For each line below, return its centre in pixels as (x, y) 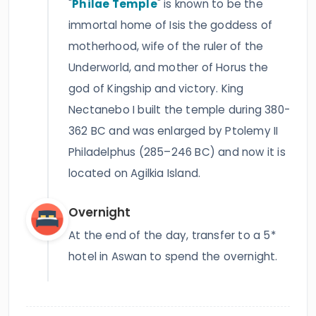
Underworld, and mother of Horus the (168, 67)
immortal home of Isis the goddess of (171, 25)
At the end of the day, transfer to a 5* (172, 235)
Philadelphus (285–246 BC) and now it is (177, 152)
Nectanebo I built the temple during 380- (179, 110)
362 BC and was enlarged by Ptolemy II (174, 131)
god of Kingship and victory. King (156, 89)
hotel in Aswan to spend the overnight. (173, 256)
